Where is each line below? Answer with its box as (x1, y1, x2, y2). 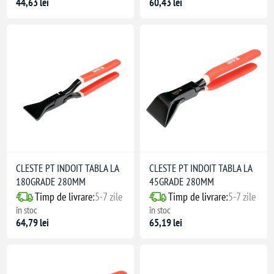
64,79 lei (16, 216, 50, 230)
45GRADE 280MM (149, 175, 214, 189)
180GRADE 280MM (16, 175, 86, 189)
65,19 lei (149, 216, 182, 230)
